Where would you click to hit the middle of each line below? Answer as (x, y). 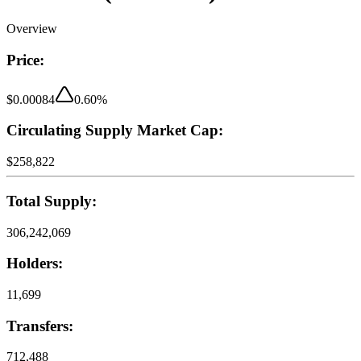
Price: (25, 60)
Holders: (35, 263)
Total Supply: (52, 201)
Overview (32, 29)
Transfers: (40, 326)
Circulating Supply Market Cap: (115, 131)
